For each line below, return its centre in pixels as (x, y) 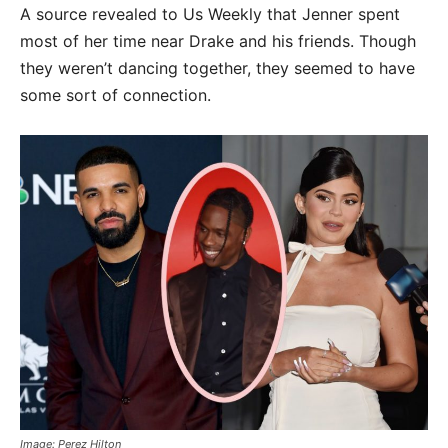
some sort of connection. (115, 94)
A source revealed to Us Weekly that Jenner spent (210, 13)
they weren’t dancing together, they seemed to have (217, 67)
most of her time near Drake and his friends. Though (218, 40)
